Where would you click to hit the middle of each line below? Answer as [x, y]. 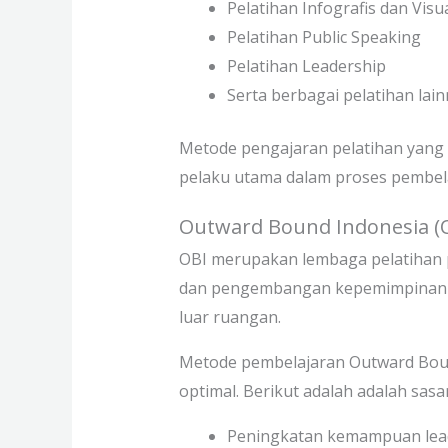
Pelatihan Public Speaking [323, 36]
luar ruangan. [231, 316]
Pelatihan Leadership [306, 65]
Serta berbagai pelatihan [320, 94]
